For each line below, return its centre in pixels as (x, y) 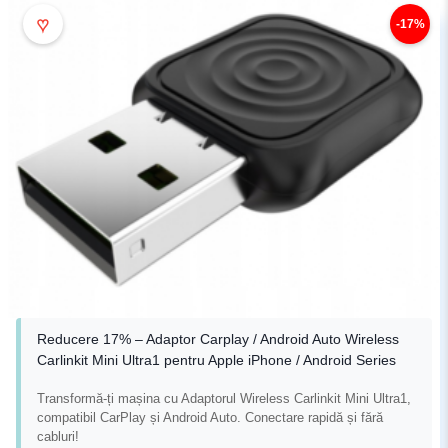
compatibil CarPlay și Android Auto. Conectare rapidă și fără (210, 418)
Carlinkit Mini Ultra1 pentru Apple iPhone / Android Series (216, 360)
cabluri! (58, 437)
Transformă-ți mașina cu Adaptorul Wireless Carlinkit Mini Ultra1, (224, 399)
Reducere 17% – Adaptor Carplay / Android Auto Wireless (218, 339)
